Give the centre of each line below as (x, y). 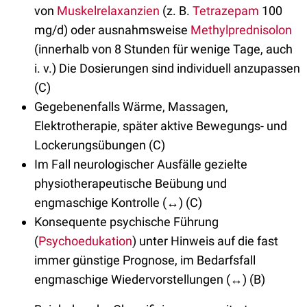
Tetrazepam (226, 11)
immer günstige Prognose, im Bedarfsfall (145, 260)
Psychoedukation (85, 241)
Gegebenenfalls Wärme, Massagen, (131, 107)
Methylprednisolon (241, 30)
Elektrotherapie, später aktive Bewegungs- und (161, 126)
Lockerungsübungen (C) (100, 145)
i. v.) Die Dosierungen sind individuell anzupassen (167, 69)
